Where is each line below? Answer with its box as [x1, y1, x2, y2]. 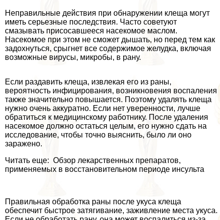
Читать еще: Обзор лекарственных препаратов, [5, 156, 181, 165]
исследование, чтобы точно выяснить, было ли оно [5, 130, 192, 139]
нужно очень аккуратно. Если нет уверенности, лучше [5, 104, 200, 112]
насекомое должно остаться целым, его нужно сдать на [5, 121, 207, 130]
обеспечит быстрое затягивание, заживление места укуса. [5, 206, 218, 215]
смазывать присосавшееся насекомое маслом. [5, 26, 177, 35]
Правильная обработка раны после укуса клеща [5, 197, 181, 206]
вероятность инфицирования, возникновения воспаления [5, 86, 217, 95]
